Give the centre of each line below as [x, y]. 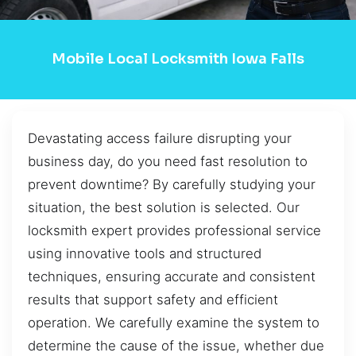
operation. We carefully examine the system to [174, 322]
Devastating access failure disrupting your [160, 138]
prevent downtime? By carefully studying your [172, 184]
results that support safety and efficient [153, 299]
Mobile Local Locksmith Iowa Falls [178, 59]
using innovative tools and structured [145, 253]
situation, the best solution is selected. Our [164, 207]
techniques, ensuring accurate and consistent [172, 276]
